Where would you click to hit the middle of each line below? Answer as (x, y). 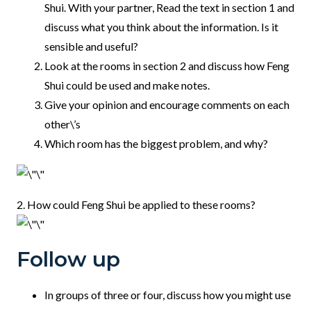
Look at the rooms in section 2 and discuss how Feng (167, 66)
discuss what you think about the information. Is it (161, 27)
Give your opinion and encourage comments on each (167, 105)
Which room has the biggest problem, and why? (156, 144)
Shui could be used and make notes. (127, 85)
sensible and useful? (91, 47)
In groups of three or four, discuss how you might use (168, 295)
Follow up (68, 260)
